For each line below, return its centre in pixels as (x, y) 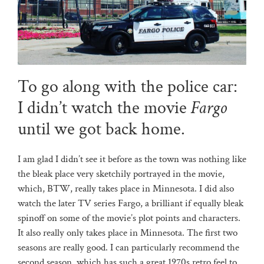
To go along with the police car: (127, 87)
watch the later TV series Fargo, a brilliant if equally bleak (130, 203)
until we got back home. (101, 129)
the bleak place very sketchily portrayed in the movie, (121, 174)
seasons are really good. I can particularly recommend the (128, 247)
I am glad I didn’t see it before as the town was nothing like (132, 159)
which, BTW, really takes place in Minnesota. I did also (126, 188)
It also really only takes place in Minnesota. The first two (127, 232)
